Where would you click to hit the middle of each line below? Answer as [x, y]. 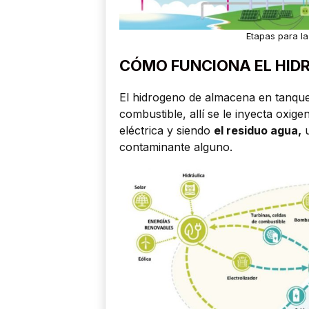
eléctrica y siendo [167, 130]
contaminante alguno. [176, 147]
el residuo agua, [258, 130]
